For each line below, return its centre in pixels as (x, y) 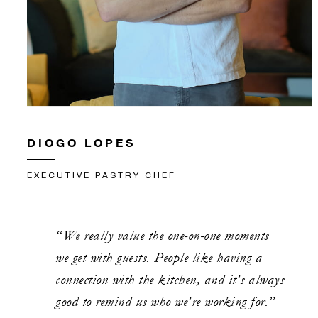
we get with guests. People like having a (159, 258)
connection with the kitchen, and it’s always (170, 280)
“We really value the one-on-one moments (162, 236)
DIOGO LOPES (81, 143)
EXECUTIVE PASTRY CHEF (102, 175)
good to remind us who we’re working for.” (165, 302)
